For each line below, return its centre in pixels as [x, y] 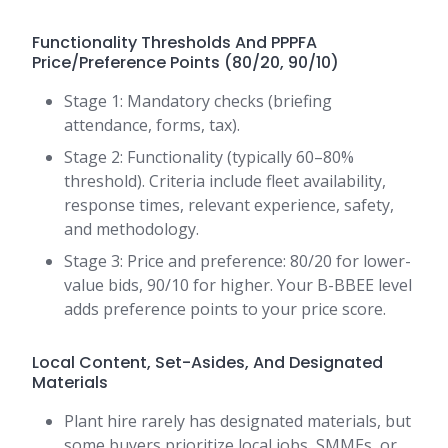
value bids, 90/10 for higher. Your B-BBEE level [238, 285]
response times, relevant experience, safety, [229, 205]
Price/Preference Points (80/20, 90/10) [185, 63]
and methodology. [131, 229]
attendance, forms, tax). [152, 125]
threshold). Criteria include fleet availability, [225, 181]
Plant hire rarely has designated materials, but [237, 421]
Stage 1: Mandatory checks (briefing [198, 101]
